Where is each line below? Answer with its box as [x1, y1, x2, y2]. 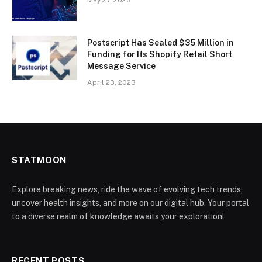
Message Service [87, 61, 156, 71]
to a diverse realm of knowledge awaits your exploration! [12, 212, 224, 222]
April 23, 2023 [87, 78, 136, 87]
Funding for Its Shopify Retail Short [87, 50, 232, 60]
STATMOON [12, 155, 67, 166]
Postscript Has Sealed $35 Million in [87, 38, 234, 48]
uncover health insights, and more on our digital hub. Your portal [12, 198, 249, 208]
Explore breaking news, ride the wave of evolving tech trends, [12, 185, 243, 195]
